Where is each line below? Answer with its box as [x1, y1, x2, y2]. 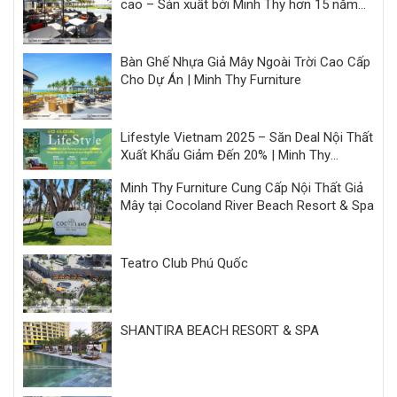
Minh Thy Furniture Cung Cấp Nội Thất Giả [121, 179, 363, 196]
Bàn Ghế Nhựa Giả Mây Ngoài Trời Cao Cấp [121, 54, 370, 71]
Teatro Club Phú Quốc [121, 254, 248, 271]
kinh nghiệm [121, 14, 190, 31]
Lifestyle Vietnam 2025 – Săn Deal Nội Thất [121, 129, 373, 146]
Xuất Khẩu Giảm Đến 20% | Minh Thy [121, 147, 331, 164]
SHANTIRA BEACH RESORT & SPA [121, 323, 319, 339]
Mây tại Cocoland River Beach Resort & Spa [121, 197, 374, 214]
